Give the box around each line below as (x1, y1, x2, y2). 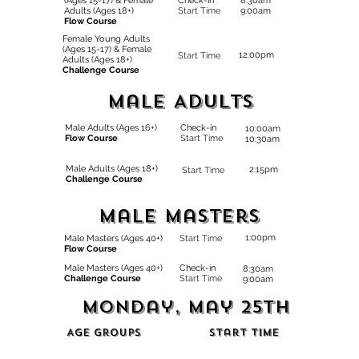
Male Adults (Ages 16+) (65, 123, 159, 134)
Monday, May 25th (82, 296, 290, 319)
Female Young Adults (63, 34, 150, 45)
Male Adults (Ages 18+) (66, 163, 160, 175)
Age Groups (67, 326, 145, 340)
